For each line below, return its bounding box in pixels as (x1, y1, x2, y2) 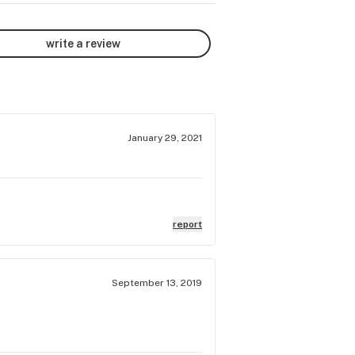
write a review (46, 36, 120, 50)
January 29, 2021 (128, 132, 202, 143)
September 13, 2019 (112, 277, 202, 288)
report (173, 218, 202, 230)
